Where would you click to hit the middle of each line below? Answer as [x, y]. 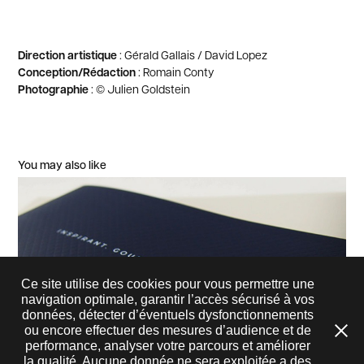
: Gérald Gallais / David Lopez [193, 55]
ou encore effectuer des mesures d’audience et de [167, 330]
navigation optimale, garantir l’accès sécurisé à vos [167, 299]
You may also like [63, 165]
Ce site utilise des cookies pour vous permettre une [167, 284]
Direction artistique [68, 55]
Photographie [54, 89]
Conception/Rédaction [77, 72]
